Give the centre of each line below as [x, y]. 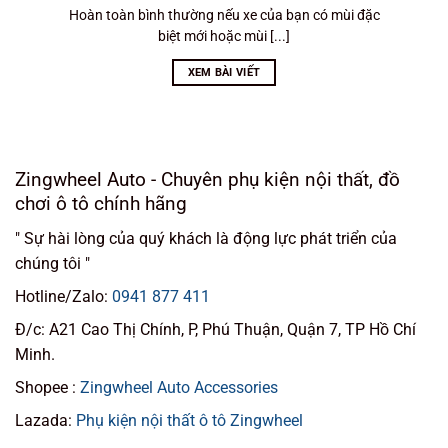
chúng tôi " [52, 263]
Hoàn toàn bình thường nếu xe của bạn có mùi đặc [224, 14]
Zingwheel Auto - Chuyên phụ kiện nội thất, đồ [207, 180]
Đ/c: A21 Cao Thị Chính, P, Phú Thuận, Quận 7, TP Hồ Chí [215, 329]
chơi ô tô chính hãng [101, 204]
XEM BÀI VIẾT [224, 73]
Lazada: [45, 420]
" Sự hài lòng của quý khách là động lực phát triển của [206, 238]
